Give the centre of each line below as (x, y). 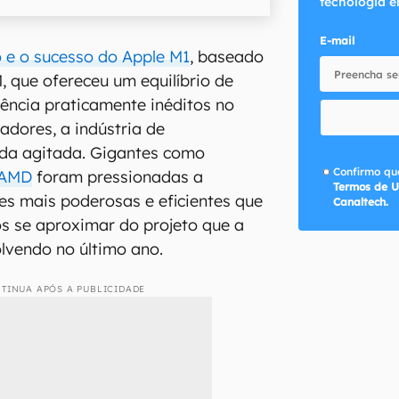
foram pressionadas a (118, 176)
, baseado (227, 56)
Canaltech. (361, 201)
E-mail (337, 41)
